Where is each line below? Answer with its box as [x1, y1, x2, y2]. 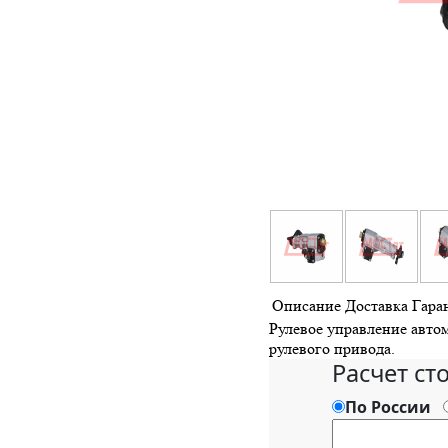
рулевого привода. [269, 339, 395, 359]
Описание [272, 296, 341, 316]
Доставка [345, 296, 408, 316]
